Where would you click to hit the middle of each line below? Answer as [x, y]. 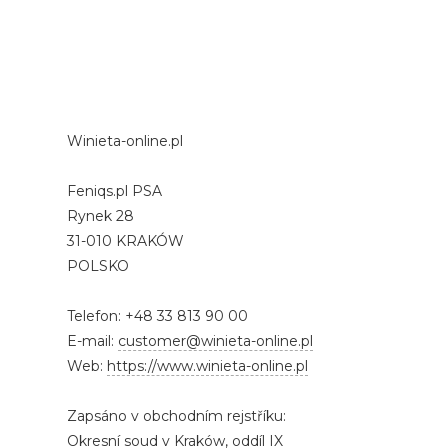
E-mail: [93, 341]
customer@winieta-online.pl [216, 341]
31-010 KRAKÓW [126, 241]
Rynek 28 [101, 216]
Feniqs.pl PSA [115, 191]
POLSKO [98, 266]
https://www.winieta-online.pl [208, 366]
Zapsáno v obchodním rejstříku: [177, 416]
